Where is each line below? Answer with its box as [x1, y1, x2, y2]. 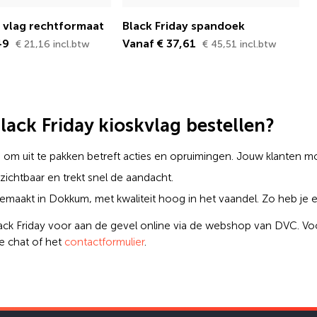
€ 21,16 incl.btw [16, 38, 90, 50]
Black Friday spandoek [122, 18, 245, 33]
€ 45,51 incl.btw [202, 38, 277, 50]
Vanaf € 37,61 [122, 36, 199, 50]
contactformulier [64, 235, 144, 248]
